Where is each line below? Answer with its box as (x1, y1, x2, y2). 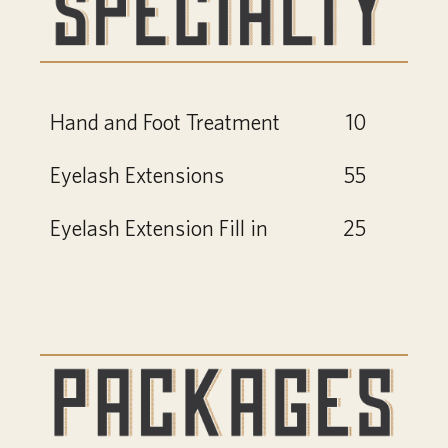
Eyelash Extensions (50, 162, 224, 188)
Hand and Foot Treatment (50, 109, 280, 135)
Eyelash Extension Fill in (50, 215, 268, 241)
